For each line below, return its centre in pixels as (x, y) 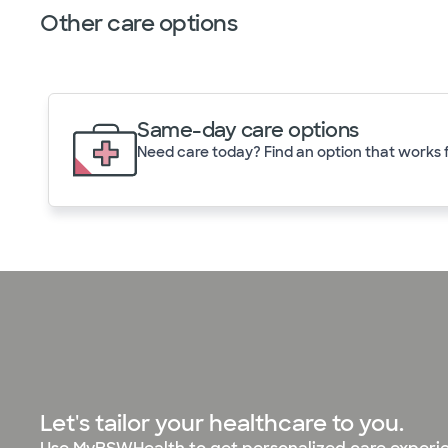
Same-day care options (248, 130)
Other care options (138, 23)
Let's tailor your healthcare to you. (222, 423)
